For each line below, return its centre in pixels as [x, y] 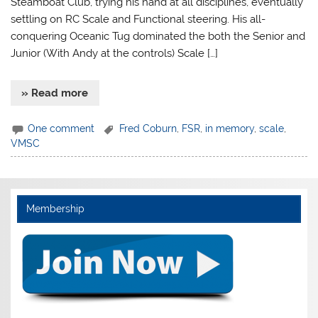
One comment [61, 128]
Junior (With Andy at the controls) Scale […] [115, 53]
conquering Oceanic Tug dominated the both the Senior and [158, 36]
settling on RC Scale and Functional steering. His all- [138, 19]
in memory [230, 128]
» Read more [55, 93]
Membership [55, 208]
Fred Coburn [148, 128]
